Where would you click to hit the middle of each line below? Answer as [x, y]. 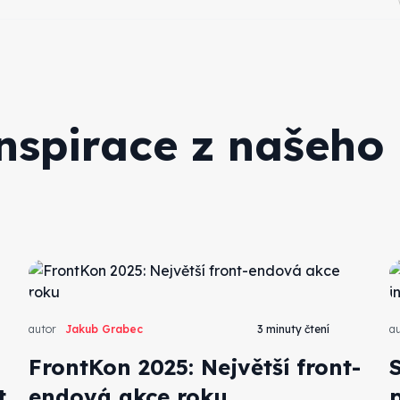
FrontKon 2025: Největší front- [195, 367]
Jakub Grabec [104, 329]
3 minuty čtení [293, 329]
